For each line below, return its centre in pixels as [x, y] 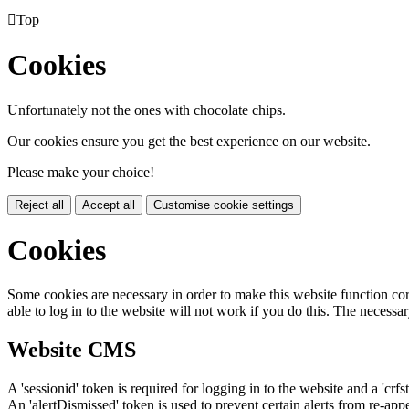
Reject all [39, 204]
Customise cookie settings [224, 204]
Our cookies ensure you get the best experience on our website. [189, 141]
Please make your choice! [81, 172]
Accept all [109, 204]
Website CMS [72, 350]
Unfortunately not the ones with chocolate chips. [147, 110]
